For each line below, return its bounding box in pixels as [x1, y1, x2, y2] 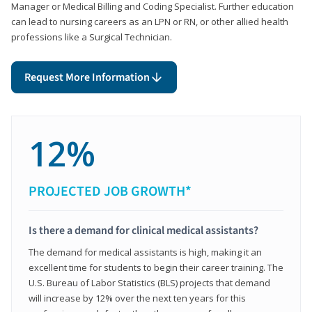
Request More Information [24, 69, 150, 85]
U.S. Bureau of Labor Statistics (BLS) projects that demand [29, 276, 270, 289]
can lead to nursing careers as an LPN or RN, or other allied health [11, 15, 288, 28]
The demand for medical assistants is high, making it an [29, 245, 262, 258]
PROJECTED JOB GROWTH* [29, 181, 192, 201]
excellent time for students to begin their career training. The [29, 260, 283, 274]
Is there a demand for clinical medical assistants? [29, 222, 258, 238]
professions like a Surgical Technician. [11, 30, 172, 43]
